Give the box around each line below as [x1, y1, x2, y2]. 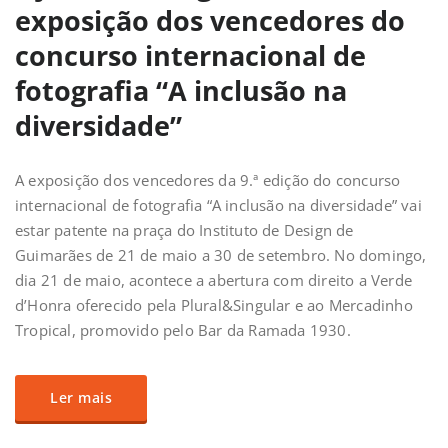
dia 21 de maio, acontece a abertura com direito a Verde [15, 270, 413, 291]
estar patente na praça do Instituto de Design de [15, 220, 354, 241]
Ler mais [50, 388, 112, 408]
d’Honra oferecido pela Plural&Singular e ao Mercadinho [15, 295, 413, 316]
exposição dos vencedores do [15, 2, 405, 40]
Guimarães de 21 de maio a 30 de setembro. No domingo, [15, 245, 427, 266]
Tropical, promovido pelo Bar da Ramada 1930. [15, 320, 351, 341]
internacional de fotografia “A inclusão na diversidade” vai [15, 195, 422, 216]
